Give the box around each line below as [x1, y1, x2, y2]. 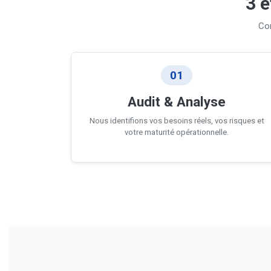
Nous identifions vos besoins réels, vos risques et [89, 116, 264, 125]
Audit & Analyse [128, 94, 226, 109]
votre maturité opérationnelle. [125, 128, 229, 137]
